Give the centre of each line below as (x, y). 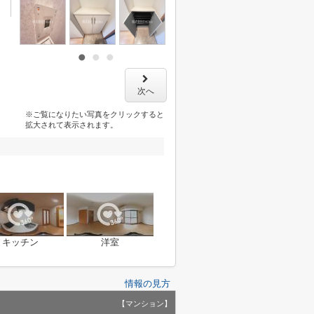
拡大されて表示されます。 (71, 125)
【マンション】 (145, 303)
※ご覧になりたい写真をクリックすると (94, 114)
